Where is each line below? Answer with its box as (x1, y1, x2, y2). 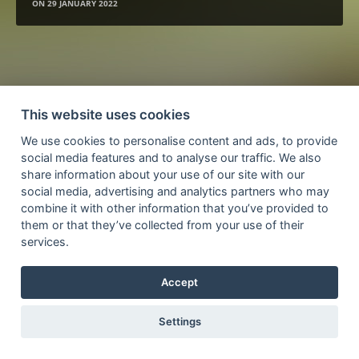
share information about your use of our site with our (20, 167, 305, 181)
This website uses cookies (20, 106, 190, 123)
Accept (161, 275, 198, 288)
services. (20, 234, 69, 248)
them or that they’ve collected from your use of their (20, 217, 304, 232)
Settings (158, 315, 201, 329)
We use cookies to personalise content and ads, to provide (20, 133, 337, 147)
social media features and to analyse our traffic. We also (20, 150, 321, 164)
